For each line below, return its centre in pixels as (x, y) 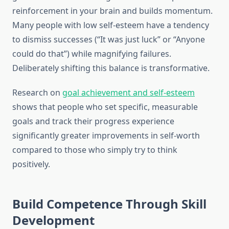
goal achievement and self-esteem (129, 93)
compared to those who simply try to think (95, 150)
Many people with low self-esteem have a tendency (111, 25)
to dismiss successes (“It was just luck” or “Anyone (109, 40)
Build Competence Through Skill (109, 204)
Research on (37, 93)
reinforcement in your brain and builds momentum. (112, 11)
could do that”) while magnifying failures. (92, 54)
